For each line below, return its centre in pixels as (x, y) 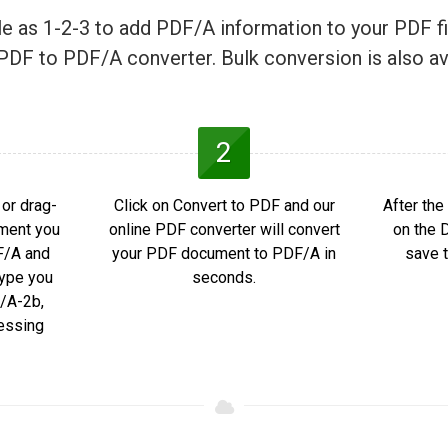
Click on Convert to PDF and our (224, 205)
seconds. (224, 277)
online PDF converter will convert (224, 229)
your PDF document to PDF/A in (224, 253)
